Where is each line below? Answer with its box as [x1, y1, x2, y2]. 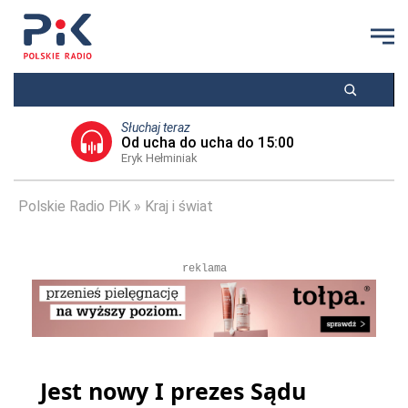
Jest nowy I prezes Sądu [40, 375, 306, 406]
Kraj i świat [145, 198, 213, 215]
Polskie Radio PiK [18, 198, 130, 215]
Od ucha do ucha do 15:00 [121, 134, 294, 151]
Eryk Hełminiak [121, 151, 198, 165]
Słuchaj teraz [121, 120, 190, 135]
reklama [181, 262, 227, 275]
